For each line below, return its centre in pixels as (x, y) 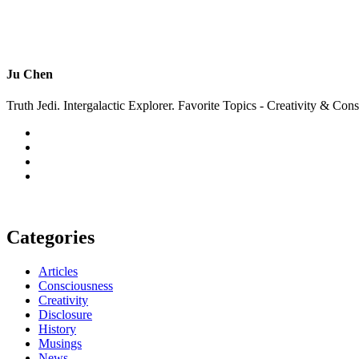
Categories (50, 237)
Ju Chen (30, 74)
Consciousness (76, 285)
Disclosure (65, 314)
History (57, 329)
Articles (58, 271)
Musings (60, 343)
